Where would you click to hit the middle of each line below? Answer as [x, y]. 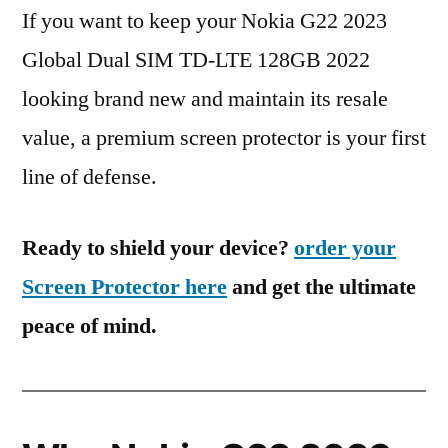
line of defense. [89, 177]
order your [345, 248]
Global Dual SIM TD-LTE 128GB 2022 [196, 60]
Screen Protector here [124, 287]
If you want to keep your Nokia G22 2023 [204, 21]
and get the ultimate [321, 287]
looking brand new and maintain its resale [205, 99]
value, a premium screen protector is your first [224, 138]
